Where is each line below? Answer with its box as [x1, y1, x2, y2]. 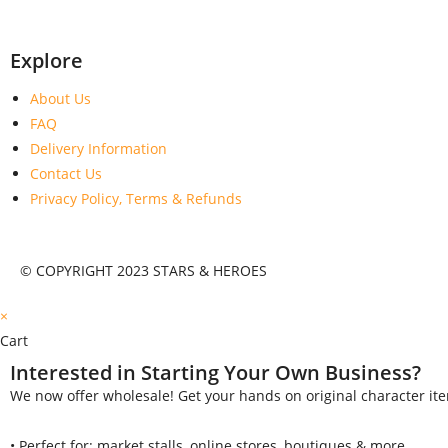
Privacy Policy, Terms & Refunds [30, 188, 242, 208]
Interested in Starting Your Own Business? [10, 358, 421, 386]
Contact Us [30, 163, 102, 183]
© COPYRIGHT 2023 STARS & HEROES [20, 260, 267, 280]
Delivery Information [30, 138, 167, 158]
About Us [30, 88, 91, 108]
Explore [10, 46, 83, 74]
